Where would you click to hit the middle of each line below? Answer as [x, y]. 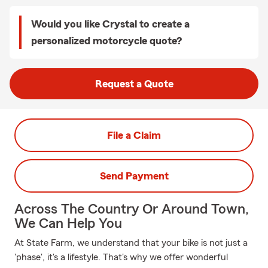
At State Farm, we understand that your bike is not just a [131, 243]
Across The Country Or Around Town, [132, 209]
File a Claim [134, 135]
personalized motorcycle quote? [106, 41]
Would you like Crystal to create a [110, 24]
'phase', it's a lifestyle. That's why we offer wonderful [121, 257]
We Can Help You [68, 224]
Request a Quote [134, 84]
